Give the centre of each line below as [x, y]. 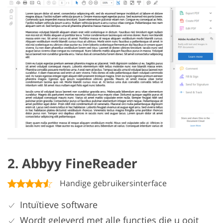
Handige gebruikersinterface [113, 183]
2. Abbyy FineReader [72, 163]
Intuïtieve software [59, 204]
